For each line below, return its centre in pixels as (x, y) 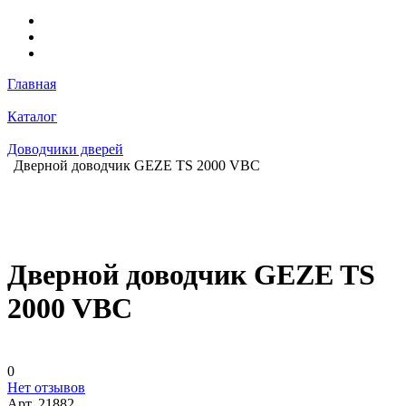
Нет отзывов (46, 387)
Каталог (32, 116)
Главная (32, 83)
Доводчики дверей (65, 149)
